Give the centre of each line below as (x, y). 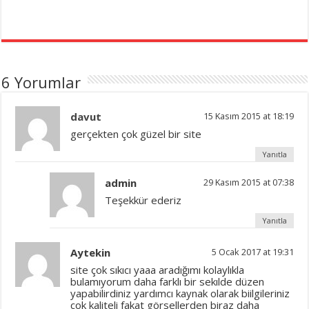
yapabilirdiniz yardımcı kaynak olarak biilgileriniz (180, 293)
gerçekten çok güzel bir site (136, 134)
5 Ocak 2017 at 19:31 (252, 252)
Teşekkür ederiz (143, 200)
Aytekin (91, 253)
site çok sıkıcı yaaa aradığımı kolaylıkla (158, 270)
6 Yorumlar (41, 82)
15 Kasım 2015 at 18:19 (248, 116)
